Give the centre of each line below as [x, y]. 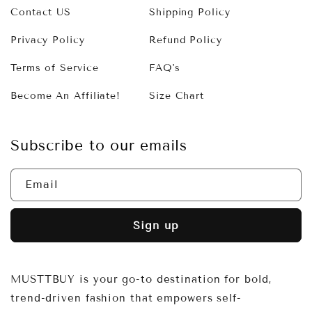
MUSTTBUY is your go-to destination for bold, [141, 280]
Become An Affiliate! [65, 95]
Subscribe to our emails [99, 146]
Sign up [156, 226]
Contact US [41, 12]
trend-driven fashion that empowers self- [126, 298]
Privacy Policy [48, 40]
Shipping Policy [190, 12]
